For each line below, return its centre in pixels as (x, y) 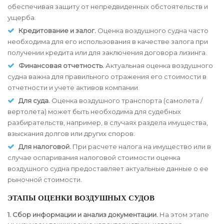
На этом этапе (183, 215)
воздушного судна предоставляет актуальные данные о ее (108, 169)
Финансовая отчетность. (61, 66)
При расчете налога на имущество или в (141, 147)
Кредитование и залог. (57, 31)
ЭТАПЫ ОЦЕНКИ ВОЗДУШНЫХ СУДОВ (81, 198)
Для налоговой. (45, 147)
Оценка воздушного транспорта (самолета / (126, 101)
